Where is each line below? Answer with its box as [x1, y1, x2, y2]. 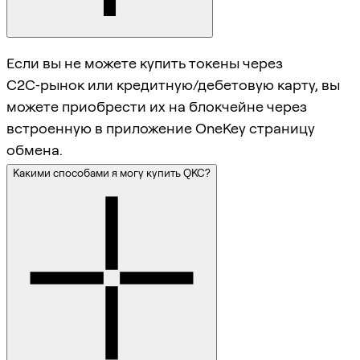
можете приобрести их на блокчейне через [6, 98, 307, 116]
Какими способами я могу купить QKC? [13, 166, 211, 180]
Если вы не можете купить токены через [6, 55, 283, 72]
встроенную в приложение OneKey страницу [6, 120, 315, 137]
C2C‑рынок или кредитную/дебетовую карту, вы [6, 76, 340, 94]
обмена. [6, 141, 63, 159]
